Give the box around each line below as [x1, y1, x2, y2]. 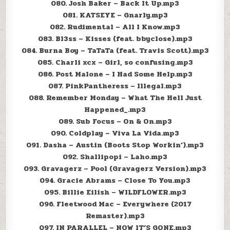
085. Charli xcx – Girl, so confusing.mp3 [37, 57, 193, 68]
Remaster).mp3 [85, 210, 145, 222]
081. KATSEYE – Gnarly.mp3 [62, 10, 168, 21]
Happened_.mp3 [84, 104, 146, 116]
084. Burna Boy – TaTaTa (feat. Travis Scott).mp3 [21, 45, 209, 56]
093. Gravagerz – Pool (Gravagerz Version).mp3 [24, 163, 206, 175]
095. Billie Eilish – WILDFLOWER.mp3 [44, 187, 186, 198]
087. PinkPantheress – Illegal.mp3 [48, 81, 182, 92]
